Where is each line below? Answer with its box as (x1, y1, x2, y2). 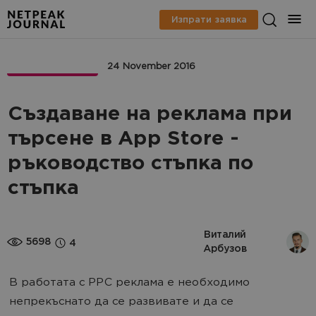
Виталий (203, 230, 245, 239)
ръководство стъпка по (7, 154, 253, 175)
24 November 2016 (107, 62, 195, 72)
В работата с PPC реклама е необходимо (9, 277, 250, 289)
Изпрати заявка (171, 15, 247, 24)
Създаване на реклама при (7, 104, 291, 126)
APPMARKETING (16, 61, 90, 71)
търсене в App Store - (7, 129, 238, 150)
